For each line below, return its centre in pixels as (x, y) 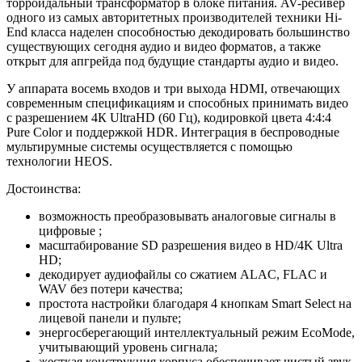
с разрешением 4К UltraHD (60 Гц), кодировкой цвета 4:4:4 (169, 118)
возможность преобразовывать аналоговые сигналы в (187, 217)
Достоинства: (44, 189)
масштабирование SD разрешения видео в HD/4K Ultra (191, 246)
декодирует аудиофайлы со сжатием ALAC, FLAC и (183, 275)
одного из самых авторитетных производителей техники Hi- (174, 18)
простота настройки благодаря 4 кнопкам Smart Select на (195, 304)
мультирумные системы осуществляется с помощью (149, 147)
